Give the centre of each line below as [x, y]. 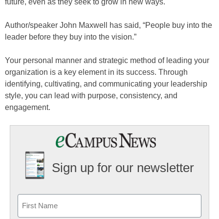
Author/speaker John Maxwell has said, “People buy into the [109, 25]
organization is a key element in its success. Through [96, 72]
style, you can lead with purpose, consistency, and [91, 96]
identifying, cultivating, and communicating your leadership [106, 84]
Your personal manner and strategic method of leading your [107, 60]
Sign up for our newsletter [123, 168]
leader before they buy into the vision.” [71, 37]
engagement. [28, 107]
